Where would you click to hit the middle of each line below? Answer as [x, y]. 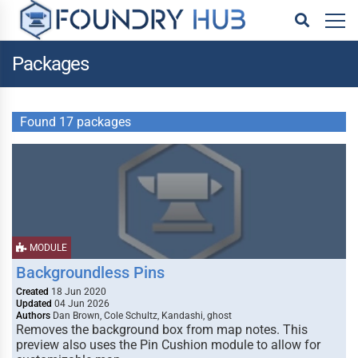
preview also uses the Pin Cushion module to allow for [168, 345]
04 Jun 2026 [81, 304]
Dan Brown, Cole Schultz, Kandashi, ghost [141, 316]
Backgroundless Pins [90, 272]
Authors [33, 316]
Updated [34, 304]
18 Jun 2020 [78, 292]
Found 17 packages [76, 122]
